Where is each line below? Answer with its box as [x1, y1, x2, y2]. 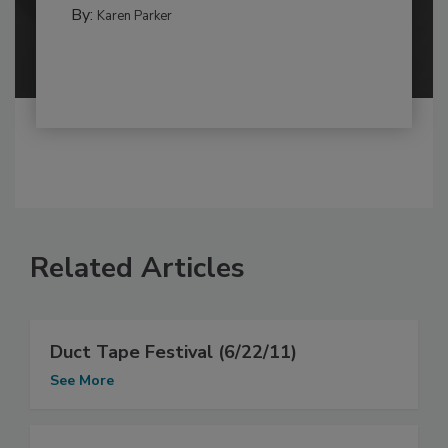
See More [50, 371, 114, 391]
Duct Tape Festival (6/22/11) [50, 340, 297, 365]
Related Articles [30, 249, 245, 288]
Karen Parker [96, 7, 172, 26]
